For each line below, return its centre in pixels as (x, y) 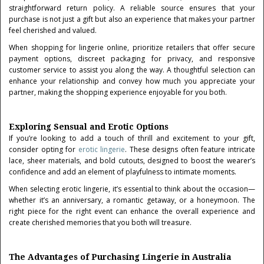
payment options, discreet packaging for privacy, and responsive (132, 59)
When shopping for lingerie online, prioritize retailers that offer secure (132, 47)
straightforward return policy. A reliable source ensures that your (132, 8)
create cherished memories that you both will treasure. (100, 222)
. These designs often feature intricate (190, 149)
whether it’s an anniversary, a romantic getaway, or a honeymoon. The (132, 200)
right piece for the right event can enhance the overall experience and (132, 211)
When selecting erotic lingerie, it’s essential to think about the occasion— (132, 189)
